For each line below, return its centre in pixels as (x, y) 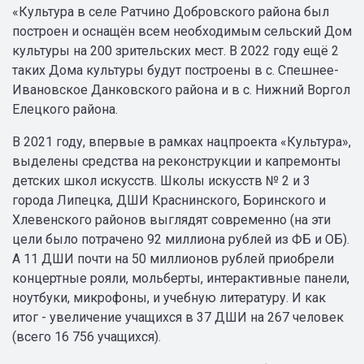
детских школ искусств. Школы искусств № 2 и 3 (161, 181)
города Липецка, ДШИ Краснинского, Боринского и (169, 200)
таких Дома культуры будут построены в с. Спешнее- (175, 70)
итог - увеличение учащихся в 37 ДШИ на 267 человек (178, 317)
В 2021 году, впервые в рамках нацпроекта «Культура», (182, 142)
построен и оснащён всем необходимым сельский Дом (182, 31)
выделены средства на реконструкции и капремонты (177, 161)
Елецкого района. (65, 109)
